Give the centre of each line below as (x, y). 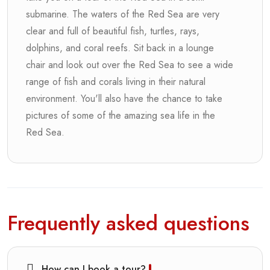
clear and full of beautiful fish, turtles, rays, (113, 31)
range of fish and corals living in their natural (116, 82)
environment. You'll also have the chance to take (124, 99)
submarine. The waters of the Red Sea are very (123, 14)
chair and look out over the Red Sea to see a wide (130, 65)
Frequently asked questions (128, 223)
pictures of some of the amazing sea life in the (121, 115)
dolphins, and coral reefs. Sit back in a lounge (120, 48)
